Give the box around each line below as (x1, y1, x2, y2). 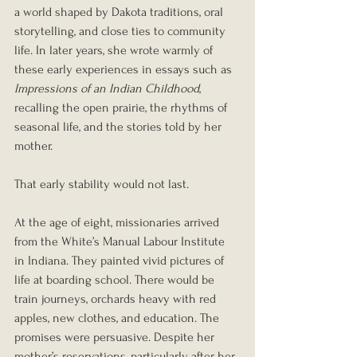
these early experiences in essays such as (14, 61, 235, 76)
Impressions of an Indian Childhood (14, 80, 199, 96)
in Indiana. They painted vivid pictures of (14, 253, 227, 268)
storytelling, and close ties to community (14, 23, 229, 38)
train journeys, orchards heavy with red (14, 291, 219, 306)
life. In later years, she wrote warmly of (14, 42, 216, 57)
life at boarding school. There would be (14, 272, 218, 287)
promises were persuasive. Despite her (14, 329, 218, 344)
